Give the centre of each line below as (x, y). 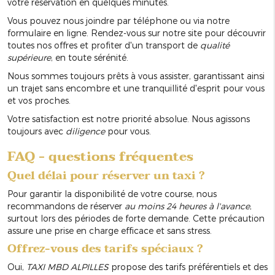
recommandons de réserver (66, 206)
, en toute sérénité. (90, 58)
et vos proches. (39, 101)
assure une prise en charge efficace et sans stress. (110, 231)
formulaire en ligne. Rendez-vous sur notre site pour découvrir (137, 33)
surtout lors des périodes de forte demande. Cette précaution (136, 219)
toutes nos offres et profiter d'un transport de (104, 45)
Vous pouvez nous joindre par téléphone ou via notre (118, 21)
